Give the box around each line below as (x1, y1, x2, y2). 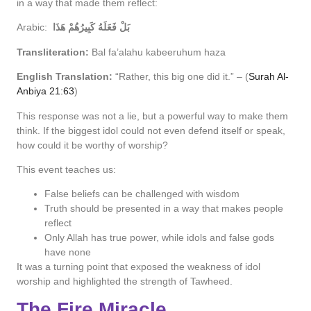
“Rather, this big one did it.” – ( (112, 71, 249, 83)
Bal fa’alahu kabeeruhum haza (89, 46, 226, 58)
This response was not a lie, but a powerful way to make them (17, 110, 288, 121)
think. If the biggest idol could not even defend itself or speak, (17, 124, 285, 136)
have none (44, 246, 91, 258)
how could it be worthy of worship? (17, 139, 168, 151)
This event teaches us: (17, 163, 116, 175)
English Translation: (17, 71, 112, 83)
